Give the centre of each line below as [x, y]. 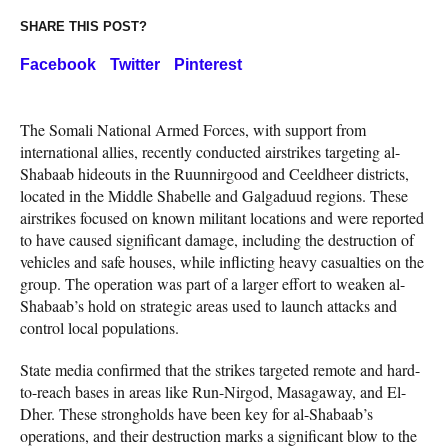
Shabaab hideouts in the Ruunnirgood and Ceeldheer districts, [214, 174]
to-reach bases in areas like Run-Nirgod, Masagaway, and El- [213, 392]
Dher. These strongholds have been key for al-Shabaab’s [196, 414]
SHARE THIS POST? [83, 27]
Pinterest [208, 65]
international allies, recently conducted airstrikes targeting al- [210, 152]
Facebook [58, 65]
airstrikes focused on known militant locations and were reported [222, 218]
